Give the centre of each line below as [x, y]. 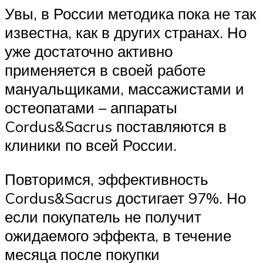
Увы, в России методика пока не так [130, 14]
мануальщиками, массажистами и [124, 89]
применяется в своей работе [105, 70]
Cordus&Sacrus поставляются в [116, 126]
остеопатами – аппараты [91, 107]
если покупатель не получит [103, 216]
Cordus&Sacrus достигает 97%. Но [125, 198]
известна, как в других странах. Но [126, 32]
